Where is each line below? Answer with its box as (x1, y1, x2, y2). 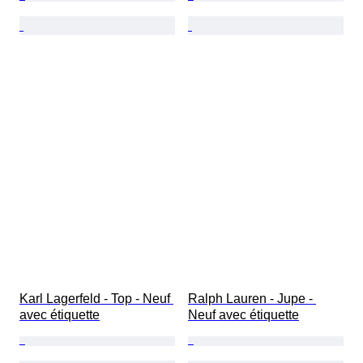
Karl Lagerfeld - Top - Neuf (19, 292, 173, 306)
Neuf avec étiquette (188, 308, 299, 322)
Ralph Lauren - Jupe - (188, 292, 316, 306)
